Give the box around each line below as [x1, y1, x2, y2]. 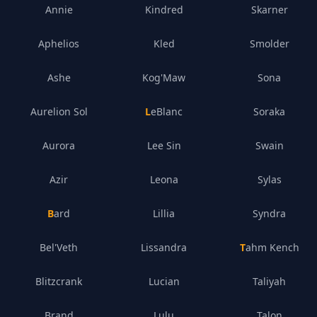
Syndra [253, 207, 287, 220]
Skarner [250, 3, 288, 16]
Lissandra [141, 241, 188, 254]
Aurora [42, 139, 76, 152]
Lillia [153, 207, 175, 220]
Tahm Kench [245, 241, 299, 254]
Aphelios [38, 37, 80, 50]
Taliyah [253, 275, 287, 288]
